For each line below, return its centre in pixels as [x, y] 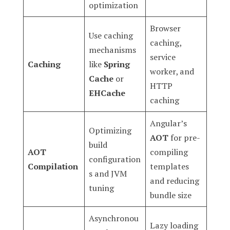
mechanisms [112, 50]
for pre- [184, 137]
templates [169, 166]
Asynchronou [113, 218]
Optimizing [110, 130]
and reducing [174, 180]
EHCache [107, 93]
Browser [165, 28]
